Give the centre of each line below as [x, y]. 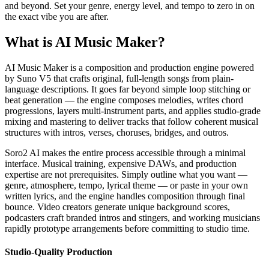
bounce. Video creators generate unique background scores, [117, 207]
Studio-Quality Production [59, 252]
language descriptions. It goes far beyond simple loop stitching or [128, 89]
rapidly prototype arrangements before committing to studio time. [127, 229]
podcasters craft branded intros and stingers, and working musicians [132, 218]
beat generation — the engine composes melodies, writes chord [124, 100]
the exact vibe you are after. [57, 17]
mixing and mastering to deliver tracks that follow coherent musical [131, 122]
